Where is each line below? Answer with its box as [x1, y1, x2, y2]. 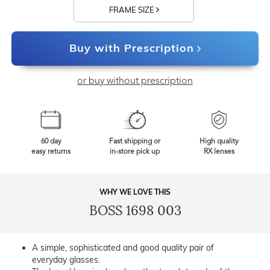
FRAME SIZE [108, 5, 156, 15]
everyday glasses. [32, 254, 100, 266]
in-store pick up [110, 148, 160, 156]
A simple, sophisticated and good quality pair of [32, 242, 214, 254]
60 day [40, 138, 61, 146]
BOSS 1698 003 [89, 202, 181, 219]
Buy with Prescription [69, 41, 194, 55]
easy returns [31, 148, 71, 156]
